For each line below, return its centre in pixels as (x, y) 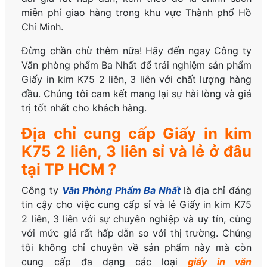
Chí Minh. (43, 27)
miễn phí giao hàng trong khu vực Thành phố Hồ (136, 13)
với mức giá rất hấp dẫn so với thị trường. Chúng (136, 233)
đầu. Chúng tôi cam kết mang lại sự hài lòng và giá (136, 94)
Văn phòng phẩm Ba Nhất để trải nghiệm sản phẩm (136, 65)
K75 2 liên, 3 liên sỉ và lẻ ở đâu (136, 151)
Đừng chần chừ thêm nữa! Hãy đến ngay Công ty (136, 51)
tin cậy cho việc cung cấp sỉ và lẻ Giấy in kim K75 (136, 205)
